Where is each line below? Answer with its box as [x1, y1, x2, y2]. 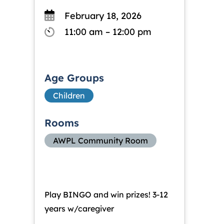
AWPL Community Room [53, 135, 148, 145]
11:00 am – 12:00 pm [62, 25, 151, 37]
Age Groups [44, 71, 104, 84]
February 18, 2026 [62, 9, 151, 21]
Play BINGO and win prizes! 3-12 [44, 189, 168, 199]
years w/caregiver [44, 203, 114, 213]
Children [53, 90, 85, 100]
